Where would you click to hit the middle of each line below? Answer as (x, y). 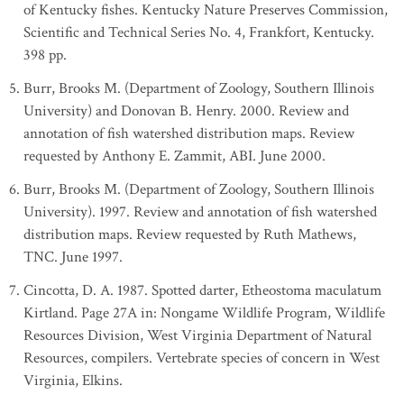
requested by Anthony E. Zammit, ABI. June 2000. (174, 156)
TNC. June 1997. (73, 257)
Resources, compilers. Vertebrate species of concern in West (202, 358)
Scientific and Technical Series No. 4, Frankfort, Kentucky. (199, 32)
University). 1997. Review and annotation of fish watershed (200, 212)
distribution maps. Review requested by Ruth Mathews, (190, 234)
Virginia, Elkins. (73, 381)
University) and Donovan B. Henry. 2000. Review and (186, 111)
